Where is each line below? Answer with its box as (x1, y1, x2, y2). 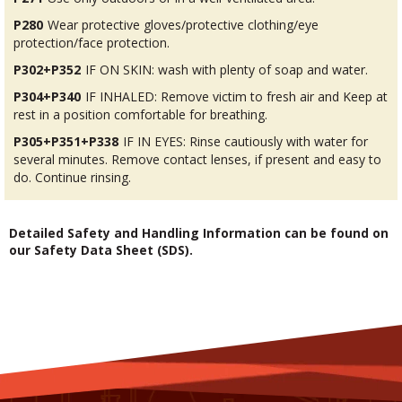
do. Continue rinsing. (13, 168, 131, 186)
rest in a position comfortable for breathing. (13, 105, 267, 123)
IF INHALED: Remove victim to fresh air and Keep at (85, 87, 388, 105)
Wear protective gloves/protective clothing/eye (48, 15, 319, 33)
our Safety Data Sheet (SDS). (9, 240, 193, 258)
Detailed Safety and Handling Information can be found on (9, 223, 389, 241)
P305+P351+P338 (13, 132, 118, 150)
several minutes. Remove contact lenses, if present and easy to (13, 150, 381, 168)
